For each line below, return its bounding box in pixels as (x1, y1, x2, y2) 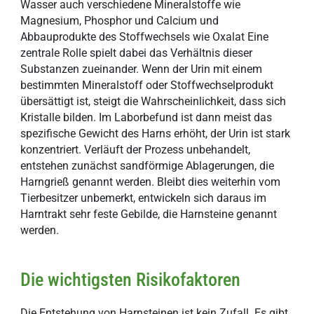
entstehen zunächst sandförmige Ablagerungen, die (20, 159, 275, 173)
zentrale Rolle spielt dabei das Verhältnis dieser (20, 46, 253, 60)
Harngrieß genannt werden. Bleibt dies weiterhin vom (20, 175, 281, 189)
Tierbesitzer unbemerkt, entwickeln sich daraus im (20, 191, 267, 205)
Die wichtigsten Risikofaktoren (20, 268, 241, 290)
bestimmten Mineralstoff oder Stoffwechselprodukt (20, 78, 274, 93)
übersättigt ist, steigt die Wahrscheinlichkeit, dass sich (20, 95, 287, 109)
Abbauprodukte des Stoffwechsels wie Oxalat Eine (20, 30, 269, 44)
